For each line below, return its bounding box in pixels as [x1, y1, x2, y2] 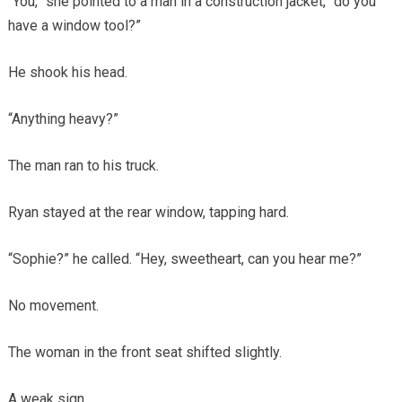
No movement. [7, 296, 99, 314]
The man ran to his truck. [7, 156, 159, 174]
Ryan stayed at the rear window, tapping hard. [7, 203, 289, 221]
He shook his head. [7, 63, 127, 81]
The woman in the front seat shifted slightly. [7, 343, 282, 361]
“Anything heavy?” [7, 109, 118, 127]
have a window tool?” [7, 16, 141, 34]
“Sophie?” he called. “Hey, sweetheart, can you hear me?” [7, 249, 362, 267]
